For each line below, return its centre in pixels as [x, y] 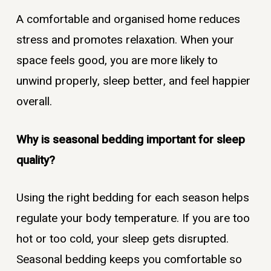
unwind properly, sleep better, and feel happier [133, 81]
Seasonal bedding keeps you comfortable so [129, 260]
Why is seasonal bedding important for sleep [130, 139]
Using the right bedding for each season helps [132, 198]
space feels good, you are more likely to [117, 61]
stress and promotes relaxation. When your [125, 40]
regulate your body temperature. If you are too [133, 219]
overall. [34, 102]
